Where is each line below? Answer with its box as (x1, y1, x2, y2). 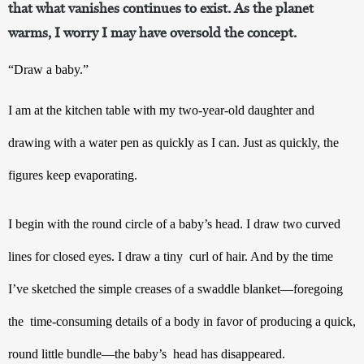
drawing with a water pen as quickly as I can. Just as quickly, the (8, 135, 339, 149)
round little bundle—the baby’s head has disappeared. (8, 346, 285, 361)
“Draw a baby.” (8, 62, 89, 76)
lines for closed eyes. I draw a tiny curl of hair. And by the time (8, 249, 333, 263)
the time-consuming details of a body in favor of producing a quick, (8, 314, 356, 328)
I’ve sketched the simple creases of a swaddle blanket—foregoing (8, 281, 343, 296)
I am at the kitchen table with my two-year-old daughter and (8, 102, 314, 117)
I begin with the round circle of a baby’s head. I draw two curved (8, 216, 341, 231)
